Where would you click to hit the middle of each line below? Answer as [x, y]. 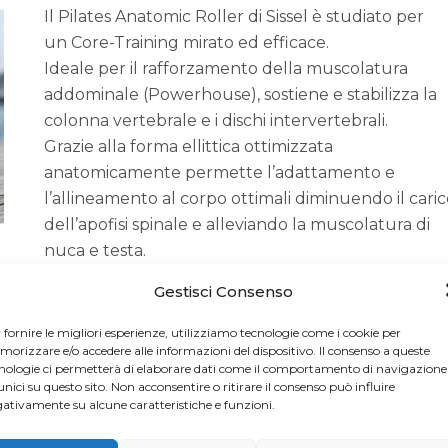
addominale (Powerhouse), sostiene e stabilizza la [240, 94]
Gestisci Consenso [224, 291]
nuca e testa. [95, 250]
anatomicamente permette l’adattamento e [219, 172]
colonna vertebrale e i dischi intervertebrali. [216, 120]
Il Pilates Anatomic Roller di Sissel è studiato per [234, 16]
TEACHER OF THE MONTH [261, 438]
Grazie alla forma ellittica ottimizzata [188, 146]
